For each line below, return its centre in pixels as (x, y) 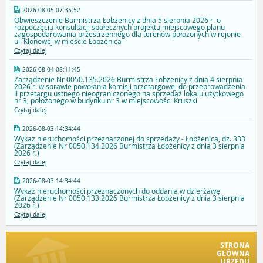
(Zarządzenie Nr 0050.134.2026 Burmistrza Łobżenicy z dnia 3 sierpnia (129, 146)
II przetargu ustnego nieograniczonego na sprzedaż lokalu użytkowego (129, 94)
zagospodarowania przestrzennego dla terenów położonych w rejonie (127, 34)
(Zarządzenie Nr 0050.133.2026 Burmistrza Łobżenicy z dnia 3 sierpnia (129, 198)
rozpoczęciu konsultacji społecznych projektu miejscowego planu (119, 27)
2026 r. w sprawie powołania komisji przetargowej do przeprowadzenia (130, 87)
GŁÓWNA (233, 254)
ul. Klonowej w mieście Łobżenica (68, 41)
